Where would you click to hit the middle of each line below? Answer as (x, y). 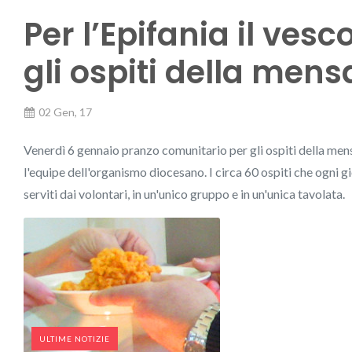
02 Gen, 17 (65, 112)
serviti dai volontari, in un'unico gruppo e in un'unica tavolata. (184, 194)
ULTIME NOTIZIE (75, 339)
